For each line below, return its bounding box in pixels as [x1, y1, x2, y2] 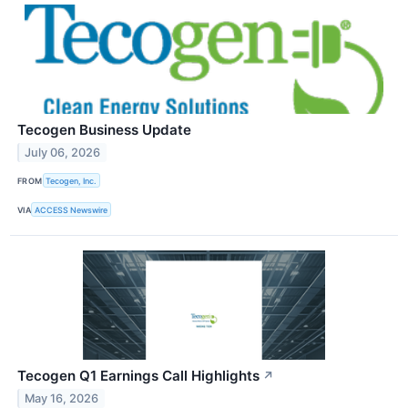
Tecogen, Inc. [46, 175, 97, 186]
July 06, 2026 [25, 145, 101, 159]
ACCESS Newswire [35, 204, 108, 215]
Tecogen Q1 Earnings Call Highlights [17, 367, 260, 385]
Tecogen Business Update [17, 121, 191, 139]
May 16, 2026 [25, 392, 99, 406]
